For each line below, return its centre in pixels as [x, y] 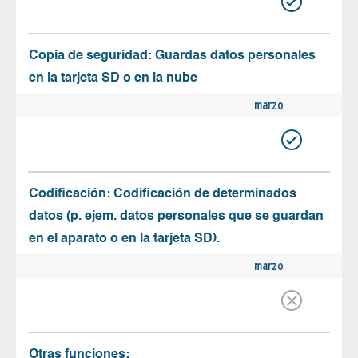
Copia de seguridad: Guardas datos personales [172, 56]
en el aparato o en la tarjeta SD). [124, 239]
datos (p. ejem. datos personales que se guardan [176, 217]
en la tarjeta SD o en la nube [113, 79]
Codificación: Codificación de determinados [163, 195]
